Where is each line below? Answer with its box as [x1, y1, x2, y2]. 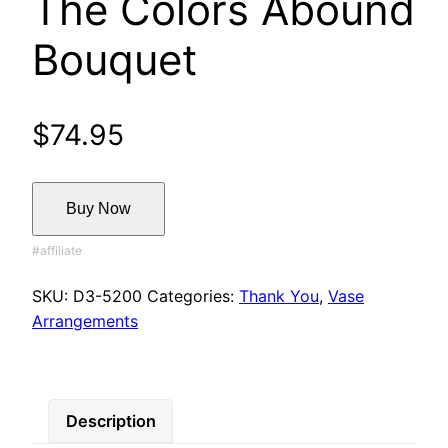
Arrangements [32, 311, 138, 332]
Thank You [239, 286, 319, 307]
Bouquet [32, 34, 197, 86]
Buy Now [66, 200, 131, 218]
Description [65, 410, 156, 431]
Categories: [147, 286, 239, 307]
